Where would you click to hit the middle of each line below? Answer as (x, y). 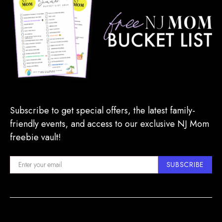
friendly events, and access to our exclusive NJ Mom (110, 124)
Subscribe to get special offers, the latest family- (103, 110)
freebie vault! (35, 137)
